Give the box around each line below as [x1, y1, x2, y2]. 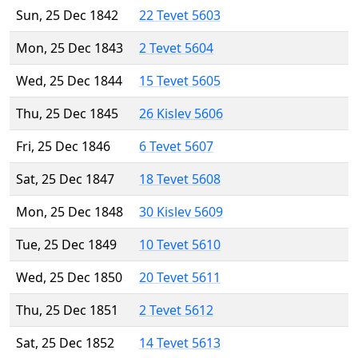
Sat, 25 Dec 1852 [16, 334, 114, 352]
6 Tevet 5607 [139, 137, 213, 156]
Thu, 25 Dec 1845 [16, 105, 118, 123]
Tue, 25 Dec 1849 [16, 236, 117, 254]
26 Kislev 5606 [139, 105, 223, 123]
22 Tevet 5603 [139, 6, 221, 25]
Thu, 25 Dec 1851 [16, 301, 118, 320]
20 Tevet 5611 [139, 268, 221, 287]
